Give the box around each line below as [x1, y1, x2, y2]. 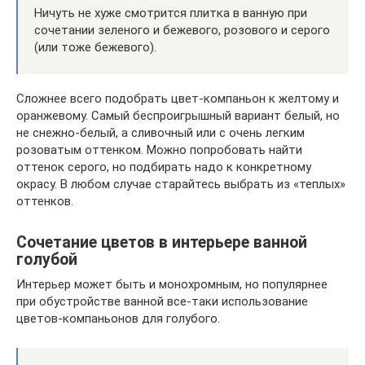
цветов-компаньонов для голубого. [16, 310, 220, 326]
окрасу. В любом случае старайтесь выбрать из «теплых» [16, 176, 345, 191]
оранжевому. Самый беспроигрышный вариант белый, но [16, 108, 340, 123]
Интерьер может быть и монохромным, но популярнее [16, 276, 328, 292]
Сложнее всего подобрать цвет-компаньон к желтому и [16, 90, 339, 106]
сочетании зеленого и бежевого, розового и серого [34, 22, 330, 37]
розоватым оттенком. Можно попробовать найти [16, 142, 302, 157]
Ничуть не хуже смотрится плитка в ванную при [34, 5, 307, 20]
